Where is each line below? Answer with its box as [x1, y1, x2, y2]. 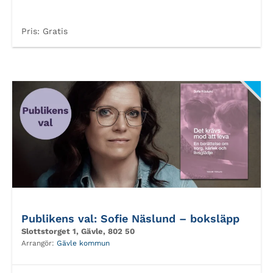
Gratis [40, 26, 68, 36]
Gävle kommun [57, 239, 110, 247]
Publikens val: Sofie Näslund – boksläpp [21, 212, 239, 225]
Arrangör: [21, 239, 57, 247]
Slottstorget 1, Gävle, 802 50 [21, 227, 135, 236]
